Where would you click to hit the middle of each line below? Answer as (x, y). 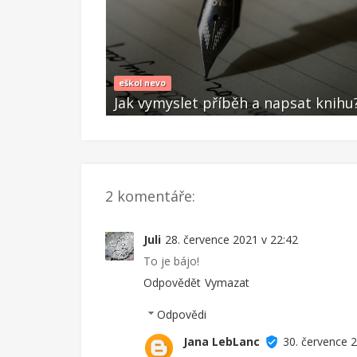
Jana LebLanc (222, 341)
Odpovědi (182, 314)
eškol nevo (143, 83)
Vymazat (227, 282)
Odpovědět (172, 282)
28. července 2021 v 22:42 (231, 239)
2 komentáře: (150, 196)
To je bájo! (171, 261)
